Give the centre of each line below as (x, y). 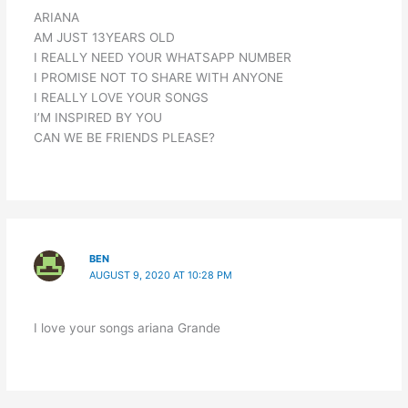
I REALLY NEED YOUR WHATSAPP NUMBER (162, 57)
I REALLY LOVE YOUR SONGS (121, 97)
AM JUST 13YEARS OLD (104, 37)
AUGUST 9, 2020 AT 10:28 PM (161, 275)
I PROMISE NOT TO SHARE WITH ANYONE (158, 77)
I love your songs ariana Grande (127, 327)
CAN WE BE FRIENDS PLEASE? (124, 137)
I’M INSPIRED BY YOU (97, 117)
